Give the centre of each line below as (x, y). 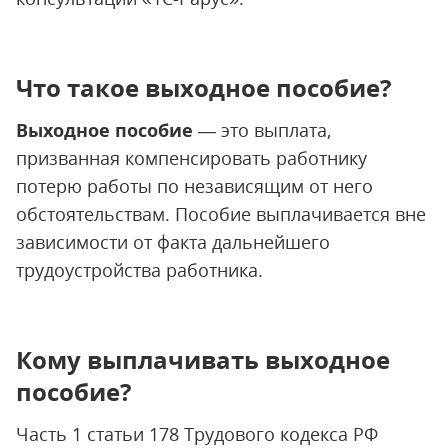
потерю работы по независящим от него (194, 186)
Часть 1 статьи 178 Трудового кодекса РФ (197, 434)
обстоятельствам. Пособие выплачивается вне (221, 214)
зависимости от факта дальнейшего (173, 242)
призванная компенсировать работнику (191, 158)
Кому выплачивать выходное (203, 359)
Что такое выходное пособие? (203, 87)
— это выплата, (262, 130)
